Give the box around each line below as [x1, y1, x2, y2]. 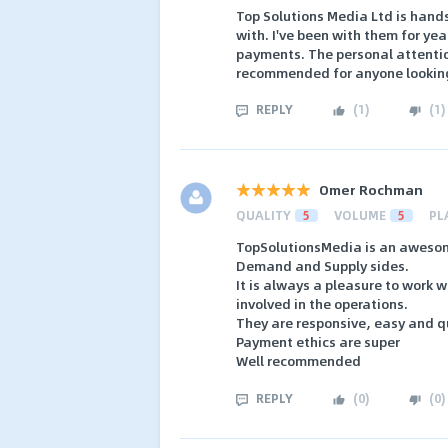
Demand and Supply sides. [236, 255, 409, 277]
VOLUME [334, 206, 386, 225]
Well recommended [236, 350, 361, 372]
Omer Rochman [319, 179, 423, 201]
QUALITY [236, 206, 291, 225]
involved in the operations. [236, 293, 408, 315]
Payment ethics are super [236, 331, 400, 353]
